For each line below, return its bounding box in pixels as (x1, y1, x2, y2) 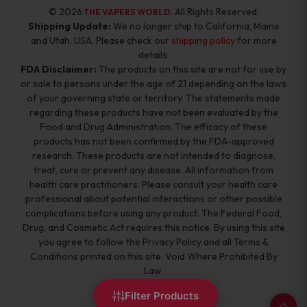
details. (138, 48, 169, 61)
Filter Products (124, 289, 199, 302)
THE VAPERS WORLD (83, 6, 171, 17)
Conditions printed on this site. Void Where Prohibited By (29, 249, 278, 262)
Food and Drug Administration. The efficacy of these (40, 120, 267, 133)
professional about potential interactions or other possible (25, 192, 282, 205)
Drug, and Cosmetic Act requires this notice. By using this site (22, 221, 285, 234)
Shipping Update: (27, 19, 111, 32)
